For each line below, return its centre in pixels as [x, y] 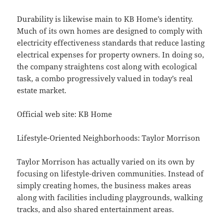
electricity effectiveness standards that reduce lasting [111, 43]
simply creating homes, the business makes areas [104, 186]
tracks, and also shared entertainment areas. [96, 209]
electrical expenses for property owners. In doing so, [111, 55]
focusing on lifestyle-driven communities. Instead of [111, 174]
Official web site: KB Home [65, 114]
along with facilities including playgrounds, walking [110, 197]
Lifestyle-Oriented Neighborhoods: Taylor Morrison [109, 138]
